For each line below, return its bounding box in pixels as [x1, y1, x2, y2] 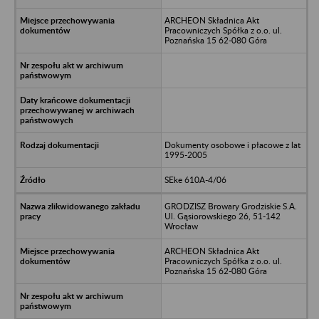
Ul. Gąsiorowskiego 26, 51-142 [164, 210, 281, 221]
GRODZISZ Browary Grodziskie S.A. [164, 200, 297, 211]
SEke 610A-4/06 [164, 174, 226, 185]
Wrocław [164, 220, 198, 231]
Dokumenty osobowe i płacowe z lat [164, 139, 300, 150]
